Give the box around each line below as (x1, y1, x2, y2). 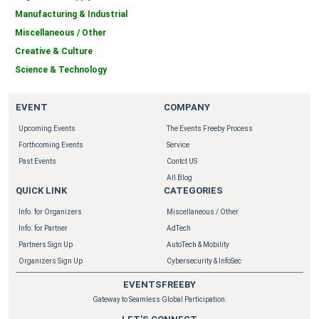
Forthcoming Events (19, 140, 83, 149)
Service (167, 140, 189, 149)
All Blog (167, 173, 192, 182)
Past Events (19, 157, 56, 165)
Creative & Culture (15, 46, 93, 56)
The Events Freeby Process (167, 124, 253, 132)
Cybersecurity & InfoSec (167, 256, 241, 265)
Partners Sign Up (19, 240, 73, 249)
